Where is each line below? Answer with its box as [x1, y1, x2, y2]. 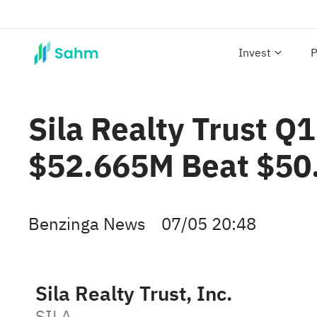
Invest [238, 45, 271, 62]
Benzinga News [28, 212, 146, 237]
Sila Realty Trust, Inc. [35, 279, 232, 309]
